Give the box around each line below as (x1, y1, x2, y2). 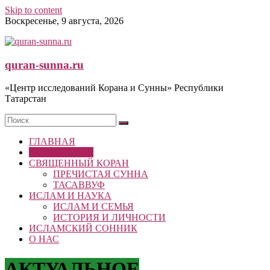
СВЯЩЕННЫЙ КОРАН (29, 158, 129, 169)
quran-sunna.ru (5, 58, 84, 71)
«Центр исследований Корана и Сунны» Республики (5, 83, 224, 93)
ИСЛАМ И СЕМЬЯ (53, 201, 134, 212)
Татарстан (5, 93, 46, 104)
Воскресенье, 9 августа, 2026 (5, 16, 124, 26)
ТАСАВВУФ (53, 180, 105, 190)
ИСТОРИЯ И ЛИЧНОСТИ (53, 212, 166, 223)
